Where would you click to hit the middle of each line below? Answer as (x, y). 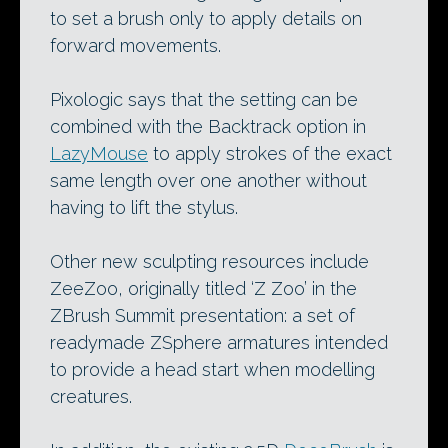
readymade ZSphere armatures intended (219, 343)
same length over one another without (208, 181)
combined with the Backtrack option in (208, 127)
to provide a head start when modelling (212, 370)
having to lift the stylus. (144, 208)
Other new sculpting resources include (209, 262)
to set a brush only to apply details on (206, 19)
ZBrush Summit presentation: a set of (202, 316)
